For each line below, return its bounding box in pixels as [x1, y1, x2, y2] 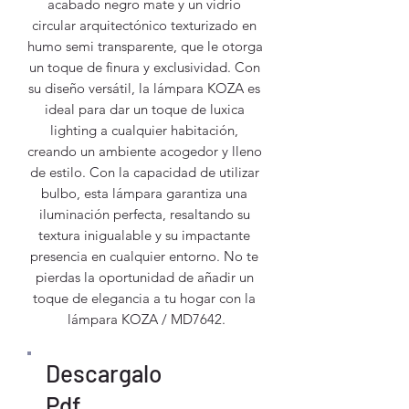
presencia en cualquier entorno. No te [30, 246, 258, 265]
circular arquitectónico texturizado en [32, 16, 257, 34]
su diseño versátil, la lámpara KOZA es [28, 79, 260, 97]
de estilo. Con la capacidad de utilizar [29, 163, 259, 181]
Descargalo [46, 358, 163, 387]
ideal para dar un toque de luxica [44, 100, 245, 118]
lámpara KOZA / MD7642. [67, 309, 225, 328]
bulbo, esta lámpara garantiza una [41, 184, 247, 202]
